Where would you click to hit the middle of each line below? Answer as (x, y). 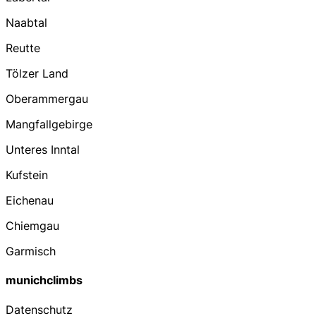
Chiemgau (32, 226)
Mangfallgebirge (49, 124)
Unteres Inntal (43, 150)
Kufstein (27, 175)
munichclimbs (44, 280)
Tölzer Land (37, 74)
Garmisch (31, 251)
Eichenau (30, 201)
